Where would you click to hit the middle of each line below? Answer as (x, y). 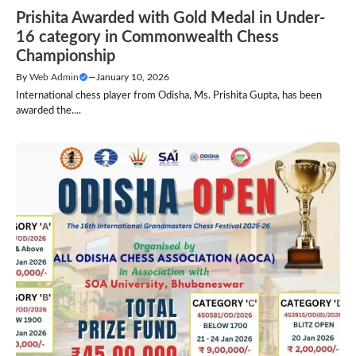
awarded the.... (48, 110)
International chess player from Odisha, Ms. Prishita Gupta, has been (169, 95)
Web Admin (54, 77)
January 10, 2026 (133, 77)
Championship (66, 56)
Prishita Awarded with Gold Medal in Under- (170, 18)
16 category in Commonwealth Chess (147, 37)
